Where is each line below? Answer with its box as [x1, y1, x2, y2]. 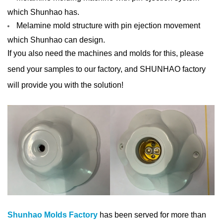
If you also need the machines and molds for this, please [7, 49, 204, 57]
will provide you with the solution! [7, 80, 123, 89]
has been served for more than [98, 210, 206, 219]
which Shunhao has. [7, 7, 79, 15]
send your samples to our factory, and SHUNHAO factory [7, 64, 206, 73]
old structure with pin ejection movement [59, 21, 200, 30]
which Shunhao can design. [7, 35, 105, 43]
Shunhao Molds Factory [7, 210, 98, 219]
